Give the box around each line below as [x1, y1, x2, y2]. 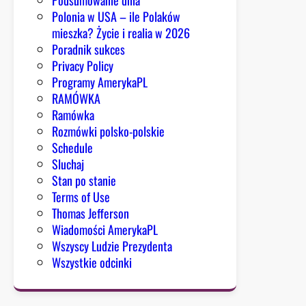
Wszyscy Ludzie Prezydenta [52, 236, 172, 255]
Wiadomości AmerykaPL [52, 220, 158, 238]
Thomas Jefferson [52, 204, 129, 222]
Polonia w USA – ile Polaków [52, 7, 180, 25]
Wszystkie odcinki [52, 253, 132, 271]
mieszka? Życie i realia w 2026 [52, 23, 190, 42]
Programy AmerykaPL [52, 72, 148, 91]
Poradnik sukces [52, 40, 125, 58]
